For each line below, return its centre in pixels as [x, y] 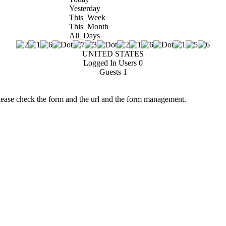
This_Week [87, 17]
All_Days [84, 35]
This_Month [89, 26]
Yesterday [84, 8]
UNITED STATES [113, 53]
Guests [110, 72]
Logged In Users [110, 63]
